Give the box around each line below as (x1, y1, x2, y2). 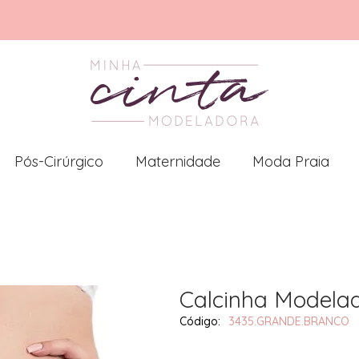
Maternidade (135, 152, 220, 171)
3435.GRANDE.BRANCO (228, 314, 349, 329)
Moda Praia (252, 152, 329, 171)
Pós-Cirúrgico (14, 152, 103, 171)
